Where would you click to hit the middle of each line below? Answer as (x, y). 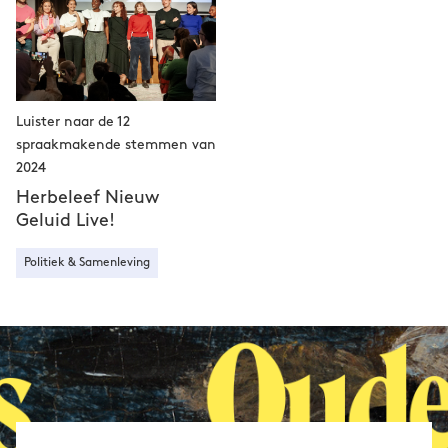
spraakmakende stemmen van (116, 144)
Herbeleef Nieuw (87, 197)
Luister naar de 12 (73, 121)
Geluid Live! (65, 220)
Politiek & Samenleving (87, 262)
